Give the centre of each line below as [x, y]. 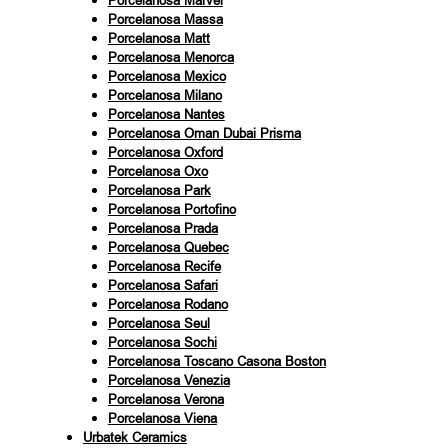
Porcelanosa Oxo [157, 171]
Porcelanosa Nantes [166, 114]
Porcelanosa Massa [165, 19]
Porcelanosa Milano [164, 95]
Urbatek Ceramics [134, 437]
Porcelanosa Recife [164, 266]
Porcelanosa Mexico [166, 76]
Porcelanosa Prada [162, 228]
